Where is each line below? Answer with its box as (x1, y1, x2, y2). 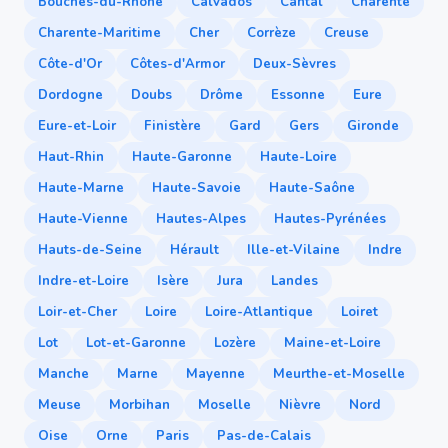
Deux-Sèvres (253, 55, 336, 73)
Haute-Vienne (38, 210, 128, 228)
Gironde (347, 117, 399, 135)
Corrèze (247, 24, 296, 42)
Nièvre (279, 396, 321, 414)
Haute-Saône (269, 179, 355, 197)
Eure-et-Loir (38, 117, 116, 135)
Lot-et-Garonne (86, 334, 186, 352)
